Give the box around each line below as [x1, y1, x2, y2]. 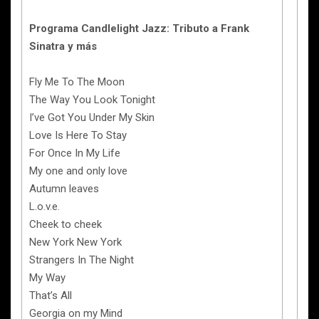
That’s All [29, 289, 72, 302]
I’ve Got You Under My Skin [29, 111, 155, 124]
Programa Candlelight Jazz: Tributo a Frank [29, 22, 249, 35]
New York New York [29, 236, 122, 249]
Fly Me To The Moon [29, 75, 125, 88]
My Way [29, 271, 66, 284]
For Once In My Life [29, 147, 120, 159]
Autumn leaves [29, 182, 99, 195]
